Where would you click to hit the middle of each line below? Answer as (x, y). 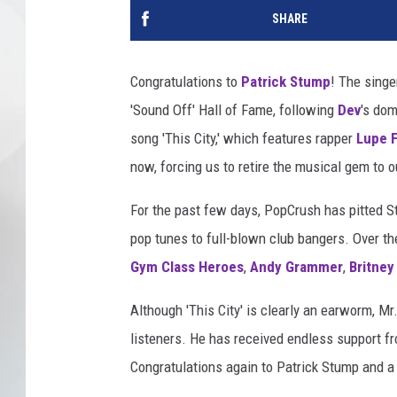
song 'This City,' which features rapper (243, 139)
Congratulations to (186, 82)
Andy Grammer (296, 267)
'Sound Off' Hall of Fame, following (234, 110)
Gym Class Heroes (187, 267)
